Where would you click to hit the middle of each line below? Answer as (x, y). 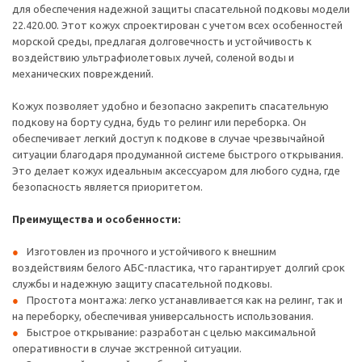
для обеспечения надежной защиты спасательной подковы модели (181, 9)
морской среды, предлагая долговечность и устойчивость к (162, 41)
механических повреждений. (83, 74)
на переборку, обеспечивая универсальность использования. (163, 316)
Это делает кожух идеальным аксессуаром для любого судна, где (176, 170)
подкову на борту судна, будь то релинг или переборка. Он (159, 122)
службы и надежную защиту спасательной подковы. (142, 284)
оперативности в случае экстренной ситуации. (127, 348)
